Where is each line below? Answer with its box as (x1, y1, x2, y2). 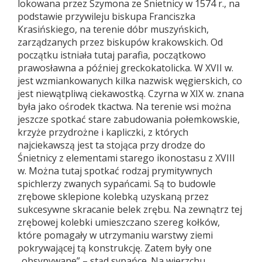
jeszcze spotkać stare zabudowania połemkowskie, (18, 113, 240, 126)
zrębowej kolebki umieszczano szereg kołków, (18, 216, 220, 229)
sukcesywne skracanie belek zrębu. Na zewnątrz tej (18, 203, 242, 216)
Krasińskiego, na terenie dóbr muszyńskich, (18, 23, 209, 36)
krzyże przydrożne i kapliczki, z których (18, 126, 188, 139)
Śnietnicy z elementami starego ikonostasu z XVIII (18, 151, 235, 165)
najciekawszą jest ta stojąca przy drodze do (18, 139, 205, 152)
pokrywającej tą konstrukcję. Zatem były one (18, 242, 212, 255)
